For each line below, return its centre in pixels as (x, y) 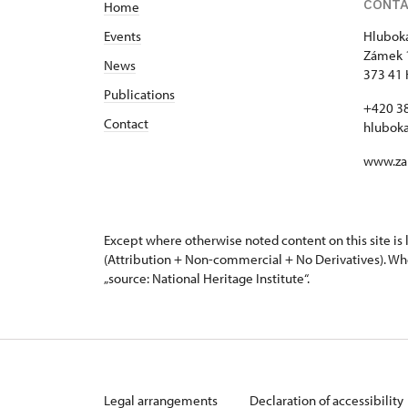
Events (122, 36)
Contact (126, 123)
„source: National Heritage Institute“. (207, 278)
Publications (139, 94)
